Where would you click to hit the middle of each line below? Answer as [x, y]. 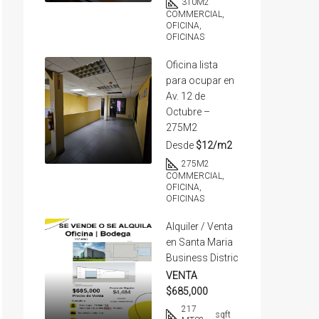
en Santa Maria [199, 242]
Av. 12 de [185, 96]
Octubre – [188, 112]
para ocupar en [200, 80]
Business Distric [202, 258]
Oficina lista [192, 65]
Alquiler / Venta [199, 226]
